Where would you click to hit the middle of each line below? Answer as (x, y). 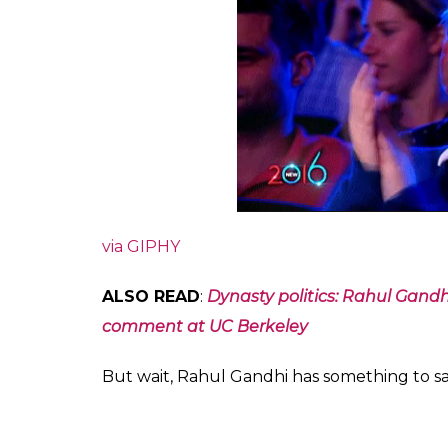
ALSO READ (151, 296)
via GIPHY (141, 246)
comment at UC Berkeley (205, 326)
